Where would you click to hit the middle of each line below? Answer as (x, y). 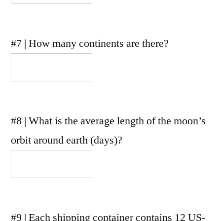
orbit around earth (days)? (67, 140)
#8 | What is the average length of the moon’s (108, 121)
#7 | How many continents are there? (90, 44)
